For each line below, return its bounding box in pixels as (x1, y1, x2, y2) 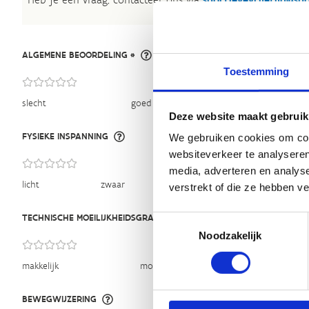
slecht (22, 97, 46, 109)
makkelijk (22, 260, 59, 272)
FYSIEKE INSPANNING (22, 130, 108, 142)
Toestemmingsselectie (152, 213, 255, 226)
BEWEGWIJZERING (22, 293, 97, 305)
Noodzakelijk (199, 229, 262, 241)
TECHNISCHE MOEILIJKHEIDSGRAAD (22, 212, 166, 223)
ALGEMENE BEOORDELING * (22, 49, 135, 61)
